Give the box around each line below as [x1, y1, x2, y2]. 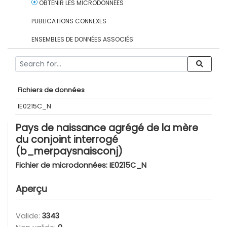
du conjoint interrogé [16, 132, 118, 146]
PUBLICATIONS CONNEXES [31, 16, 106, 25]
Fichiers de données [18, 85, 85, 95]
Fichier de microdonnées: [16, 160, 109, 170]
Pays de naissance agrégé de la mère [16, 121, 198, 135]
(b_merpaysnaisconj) [16, 144, 123, 158]
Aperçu [16, 182, 47, 195]
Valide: [16, 210, 42, 221]
